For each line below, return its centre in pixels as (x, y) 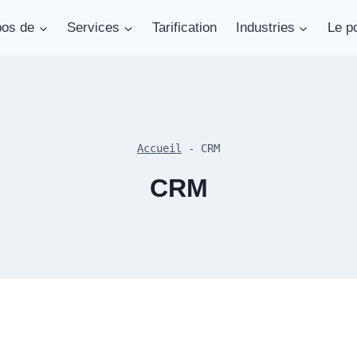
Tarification (184, 27)
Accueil (159, 148)
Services (94, 27)
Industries (265, 27)
